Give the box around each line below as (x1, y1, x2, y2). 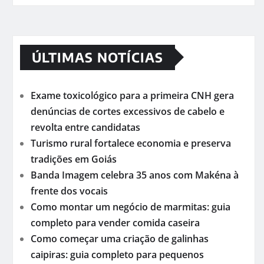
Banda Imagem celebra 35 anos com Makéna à (31, 168, 239, 181)
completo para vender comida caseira (31, 216, 200, 229)
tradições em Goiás (31, 152, 117, 166)
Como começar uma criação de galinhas (31, 232, 209, 245)
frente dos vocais (31, 184, 108, 197)
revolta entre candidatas (31, 120, 140, 134)
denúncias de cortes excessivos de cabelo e (31, 104, 225, 118)
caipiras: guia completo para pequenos (31, 247, 204, 261)
